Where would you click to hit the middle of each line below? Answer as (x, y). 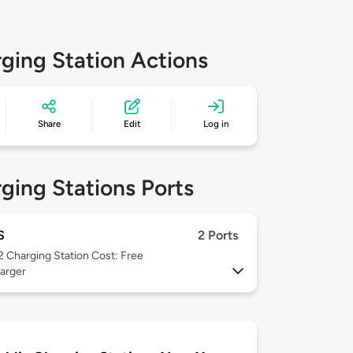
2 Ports (218, 236)
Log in (216, 124)
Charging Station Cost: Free (75, 256)
